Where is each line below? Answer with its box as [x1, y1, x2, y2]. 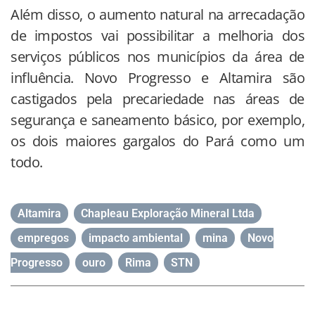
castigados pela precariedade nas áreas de [11, 89, 304, 109]
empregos [18, 231, 69, 245]
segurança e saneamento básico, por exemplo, [11, 110, 304, 130]
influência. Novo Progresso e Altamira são [11, 68, 304, 88]
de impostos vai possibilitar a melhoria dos [11, 26, 304, 46]
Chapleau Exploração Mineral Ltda [81, 207, 255, 221]
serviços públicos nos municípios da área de [11, 47, 304, 67]
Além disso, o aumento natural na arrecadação [11, 5, 304, 25]
